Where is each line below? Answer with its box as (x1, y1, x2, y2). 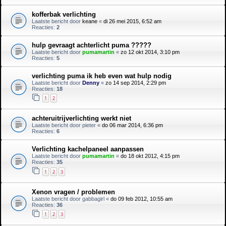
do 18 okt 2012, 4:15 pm (121, 153, 180, 159)
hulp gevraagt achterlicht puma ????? (32, 41, 151, 49)
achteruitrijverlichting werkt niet (32, 115, 131, 123)
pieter (82, 122, 96, 129)
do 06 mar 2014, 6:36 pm (102, 122, 163, 129)
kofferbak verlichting (32, 10, 96, 18)
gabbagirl (82, 195, 104, 202)
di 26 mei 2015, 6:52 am (103, 18, 161, 24)
